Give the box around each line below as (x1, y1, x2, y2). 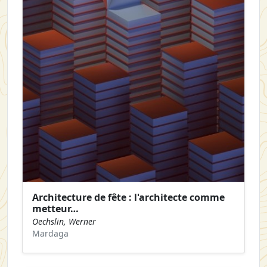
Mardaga (32, 228, 69, 240)
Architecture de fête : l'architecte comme (32, 191, 225, 204)
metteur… (32, 202, 79, 216)
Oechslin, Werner (32, 216, 96, 228)
